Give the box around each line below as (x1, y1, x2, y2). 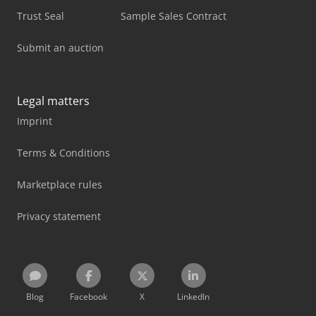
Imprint (17, 114, 52, 128)
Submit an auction (17, 41, 104, 54)
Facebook (70, 291, 107, 303)
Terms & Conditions (17, 146, 110, 159)
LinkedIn (177, 291, 209, 303)
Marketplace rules (17, 178, 102, 191)
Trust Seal (17, 9, 64, 23)
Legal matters (17, 93, 90, 109)
